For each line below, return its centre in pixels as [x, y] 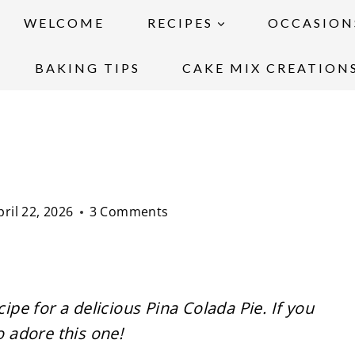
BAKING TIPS [87, 68]
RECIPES [180, 23]
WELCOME [65, 23]
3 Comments [129, 212]
